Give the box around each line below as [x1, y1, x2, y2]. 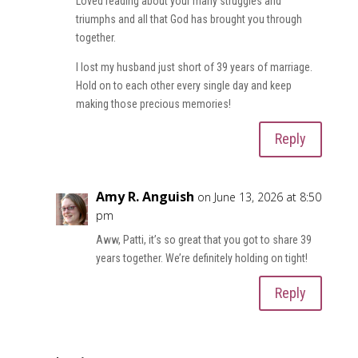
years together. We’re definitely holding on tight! [95, 251, 308, 265]
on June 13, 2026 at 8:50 [197, 189, 321, 205]
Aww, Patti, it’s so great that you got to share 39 [95, 233, 312, 246]
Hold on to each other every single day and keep [75, 78, 292, 92]
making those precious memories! [75, 97, 231, 110]
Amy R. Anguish [95, 187, 194, 205]
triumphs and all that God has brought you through [75, 12, 302, 26]
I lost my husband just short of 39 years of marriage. [75, 60, 312, 74]
